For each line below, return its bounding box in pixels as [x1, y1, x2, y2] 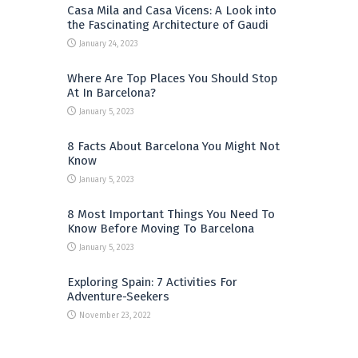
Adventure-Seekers [67, 288, 169, 304]
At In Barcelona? [67, 85, 156, 100]
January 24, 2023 [79, 38, 138, 49]
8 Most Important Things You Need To [67, 206, 275, 221]
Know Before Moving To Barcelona [67, 221, 254, 236]
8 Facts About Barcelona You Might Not [67, 138, 280, 153]
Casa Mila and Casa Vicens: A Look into [67, 2, 276, 18]
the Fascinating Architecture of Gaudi [67, 17, 268, 32]
